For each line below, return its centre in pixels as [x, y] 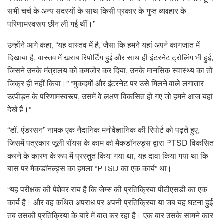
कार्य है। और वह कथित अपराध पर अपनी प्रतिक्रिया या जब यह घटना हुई [110, 202]
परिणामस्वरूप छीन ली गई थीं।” [51, 24]
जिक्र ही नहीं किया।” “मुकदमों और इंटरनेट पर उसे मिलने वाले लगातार [106, 83]
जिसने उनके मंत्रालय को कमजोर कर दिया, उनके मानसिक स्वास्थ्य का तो [110, 70]
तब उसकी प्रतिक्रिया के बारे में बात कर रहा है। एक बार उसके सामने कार [110, 215]
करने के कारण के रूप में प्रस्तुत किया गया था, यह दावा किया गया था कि [108, 156]
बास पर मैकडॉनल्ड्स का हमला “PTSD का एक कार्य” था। [90, 168]
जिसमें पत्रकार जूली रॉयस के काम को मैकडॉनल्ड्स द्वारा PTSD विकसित [111, 143]
